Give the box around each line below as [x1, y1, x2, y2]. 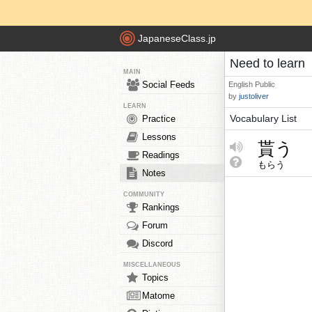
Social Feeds [142, 79, 195, 90]
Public [255, 80, 275, 88]
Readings [142, 150, 180, 160]
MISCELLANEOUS [123, 261, 180, 268]
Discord [142, 238, 173, 249]
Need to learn [230, 56, 305, 70]
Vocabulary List [230, 113, 297, 124]
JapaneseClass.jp [138, 33, 216, 45]
